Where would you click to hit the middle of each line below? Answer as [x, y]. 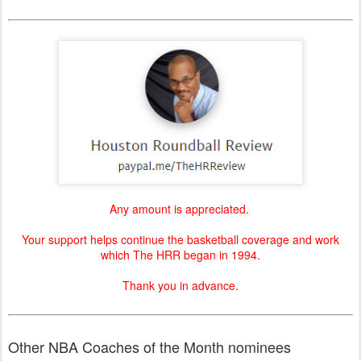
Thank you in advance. [180, 285]
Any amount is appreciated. [180, 208]
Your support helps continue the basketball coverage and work [180, 239]
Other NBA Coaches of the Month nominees [149, 346]
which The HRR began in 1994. [180, 254]
